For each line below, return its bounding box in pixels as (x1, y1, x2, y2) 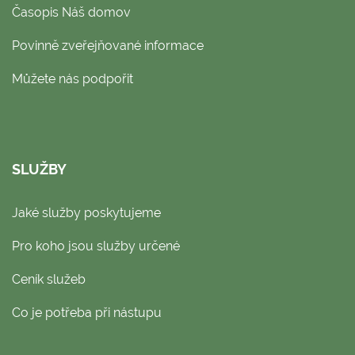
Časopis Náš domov (12, 4, 131, 20)
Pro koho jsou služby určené (12, 238, 180, 254)
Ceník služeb (12, 271, 86, 287)
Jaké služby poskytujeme (12, 204, 161, 220)
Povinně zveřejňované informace (12, 37, 204, 53)
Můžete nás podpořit (12, 71, 133, 86)
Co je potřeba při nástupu (12, 304, 162, 320)
